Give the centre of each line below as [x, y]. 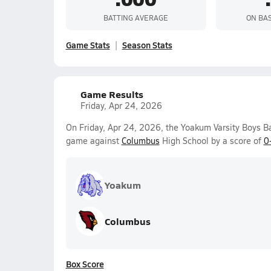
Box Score [85, 264]
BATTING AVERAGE [136, 17]
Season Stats [147, 45]
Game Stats [88, 45]
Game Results [112, 94]
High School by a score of [211, 141]
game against [93, 141]
